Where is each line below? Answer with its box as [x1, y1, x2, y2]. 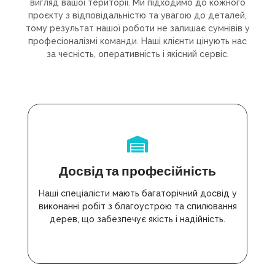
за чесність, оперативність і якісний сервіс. [46, 49, 229, 60]
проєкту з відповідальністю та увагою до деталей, [28, 10, 247, 21]
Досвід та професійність [59, 161, 216, 180]
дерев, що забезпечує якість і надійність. [50, 214, 225, 225]
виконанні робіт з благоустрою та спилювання [38, 201, 237, 212]
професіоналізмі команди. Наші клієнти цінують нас [28, 36, 247, 47]
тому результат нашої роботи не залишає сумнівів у [25, 23, 250, 34]
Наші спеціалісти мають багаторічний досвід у [38, 188, 237, 199]
